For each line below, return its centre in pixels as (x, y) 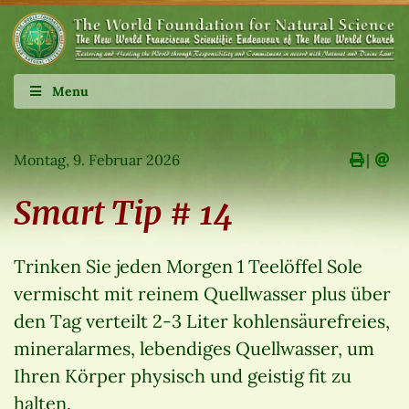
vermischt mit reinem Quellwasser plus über (202, 293)
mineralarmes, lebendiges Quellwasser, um (194, 348)
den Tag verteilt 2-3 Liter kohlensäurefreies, (202, 320)
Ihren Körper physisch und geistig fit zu (183, 375)
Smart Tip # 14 (124, 213)
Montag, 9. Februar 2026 (97, 159)
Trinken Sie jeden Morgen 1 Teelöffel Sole (188, 266)
